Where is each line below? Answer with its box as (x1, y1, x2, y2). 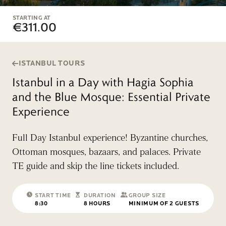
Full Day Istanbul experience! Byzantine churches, (12, 132, 208, 144)
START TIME (35, 192, 72, 199)
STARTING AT (13, 15, 51, 21)
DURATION (84, 192, 116, 199)
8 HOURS (84, 200, 110, 207)
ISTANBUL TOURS (18, 59, 85, 68)
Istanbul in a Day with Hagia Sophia (12, 75, 194, 89)
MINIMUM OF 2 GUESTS (128, 200, 199, 207)
